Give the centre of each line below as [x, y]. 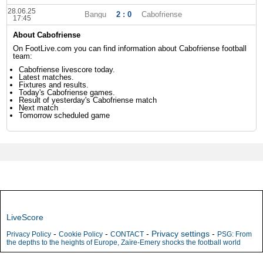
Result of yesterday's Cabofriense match [88, 100]
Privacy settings [181, 234]
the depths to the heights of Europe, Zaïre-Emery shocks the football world [124, 242]
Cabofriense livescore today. [67, 70]
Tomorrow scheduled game [65, 115]
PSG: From [235, 234]
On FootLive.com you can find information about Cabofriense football [130, 48]
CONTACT [127, 234]
